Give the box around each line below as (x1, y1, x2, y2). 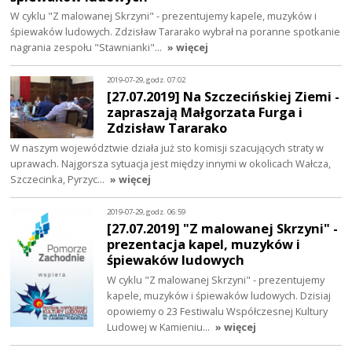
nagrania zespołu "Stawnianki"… (10, 40, 165, 55)
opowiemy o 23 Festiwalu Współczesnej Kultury (107, 304, 328, 319)
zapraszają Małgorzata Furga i (107, 103, 303, 122)
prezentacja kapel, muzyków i (107, 235, 301, 254)
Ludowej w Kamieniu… (107, 320, 213, 335)
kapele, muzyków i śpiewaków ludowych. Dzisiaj (107, 288, 332, 303)
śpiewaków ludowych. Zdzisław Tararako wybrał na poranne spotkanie (10, 24, 341, 39)
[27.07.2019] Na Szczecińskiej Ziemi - (107, 87, 340, 106)
